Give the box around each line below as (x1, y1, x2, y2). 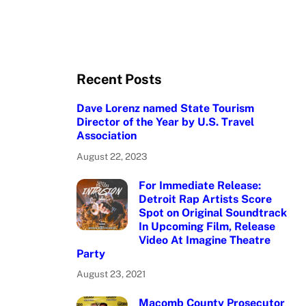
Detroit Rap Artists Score (139, 192, 272, 206)
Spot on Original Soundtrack (139, 206, 287, 219)
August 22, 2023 (76, 150, 148, 162)
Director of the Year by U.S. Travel (76, 115, 254, 129)
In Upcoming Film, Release (139, 219, 275, 233)
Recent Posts (76, 71, 162, 88)
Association (76, 129, 137, 143)
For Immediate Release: (139, 178, 261, 192)
